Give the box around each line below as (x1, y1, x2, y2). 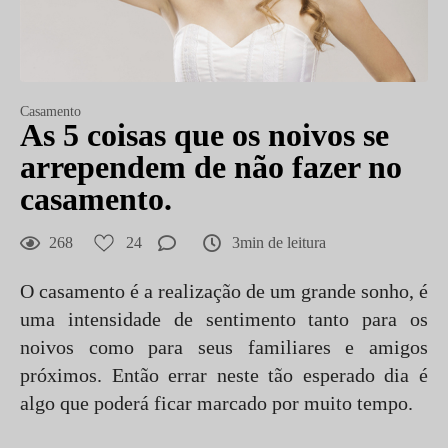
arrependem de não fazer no (20, 149, 402, 185)
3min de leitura (232, 234, 326, 251)
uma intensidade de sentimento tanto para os (20, 308, 428, 330)
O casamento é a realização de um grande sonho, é (20, 280, 428, 302)
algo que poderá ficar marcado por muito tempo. (20, 392, 413, 414)
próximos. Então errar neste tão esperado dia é (20, 364, 428, 386)
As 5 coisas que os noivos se (20, 117, 389, 153)
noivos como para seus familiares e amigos (20, 336, 428, 358)
